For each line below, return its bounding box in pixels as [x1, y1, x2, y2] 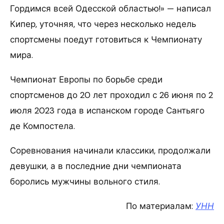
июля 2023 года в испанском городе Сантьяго [10, 104, 204, 116]
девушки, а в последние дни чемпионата [10, 160, 181, 171]
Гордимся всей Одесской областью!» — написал [10, 2, 211, 14]
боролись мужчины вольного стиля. [10, 175, 160, 187]
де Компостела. [10, 120, 75, 131]
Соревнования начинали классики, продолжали [10, 144, 210, 156]
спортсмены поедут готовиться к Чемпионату [10, 33, 202, 45]
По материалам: [126, 200, 195, 211]
